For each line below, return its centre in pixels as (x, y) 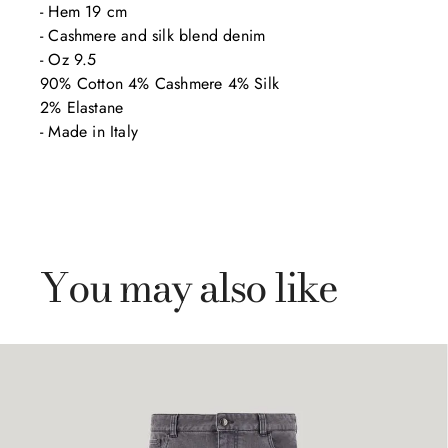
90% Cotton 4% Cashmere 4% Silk (159, 83)
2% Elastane (82, 107)
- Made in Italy (89, 131)
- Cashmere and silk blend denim (155, 35)
